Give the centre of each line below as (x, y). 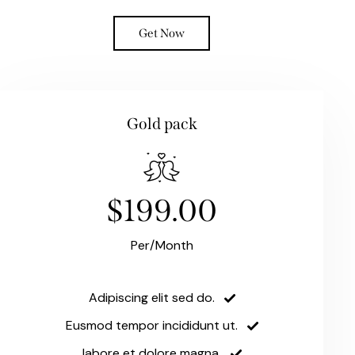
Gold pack (162, 124)
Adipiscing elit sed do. (151, 298)
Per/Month (162, 246)
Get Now (162, 34)
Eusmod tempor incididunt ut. (151, 326)
